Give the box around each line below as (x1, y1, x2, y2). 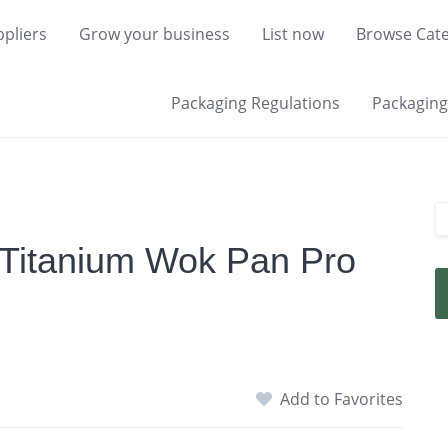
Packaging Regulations (171, 91, 340, 114)
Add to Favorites (280, 387, 404, 410)
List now (262, 23, 324, 46)
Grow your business (79, 23, 230, 46)
